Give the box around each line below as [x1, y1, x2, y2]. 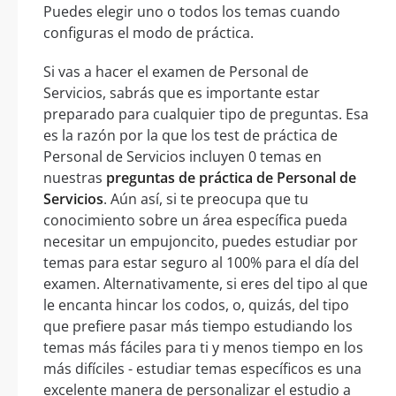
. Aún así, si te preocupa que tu [103, 188, 308, 209]
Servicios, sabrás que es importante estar [43, 82, 320, 103]
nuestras [43, 167, 106, 187]
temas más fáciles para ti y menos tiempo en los [43, 337, 363, 357]
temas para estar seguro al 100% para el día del [43, 252, 359, 272]
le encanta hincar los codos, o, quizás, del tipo [43, 294, 349, 315]
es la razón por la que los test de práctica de [43, 125, 338, 145]
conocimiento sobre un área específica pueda [43, 209, 347, 230]
